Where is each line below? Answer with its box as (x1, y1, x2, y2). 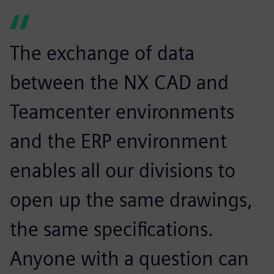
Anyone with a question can (10, 246, 249, 270)
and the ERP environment (10, 128, 227, 153)
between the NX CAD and (10, 70, 229, 94)
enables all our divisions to (10, 158, 235, 182)
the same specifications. (10, 217, 213, 241)
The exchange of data (10, 40, 194, 65)
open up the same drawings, (10, 187, 253, 212)
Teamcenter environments (10, 99, 234, 124)
